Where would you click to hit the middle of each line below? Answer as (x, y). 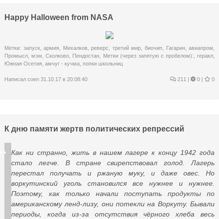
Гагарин (175, 48)
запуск (32, 48)
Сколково (57, 55)
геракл (205, 55)
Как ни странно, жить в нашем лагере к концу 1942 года (113, 152)
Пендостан (86, 55)
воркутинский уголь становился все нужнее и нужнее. (113, 183)
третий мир (127, 48)
